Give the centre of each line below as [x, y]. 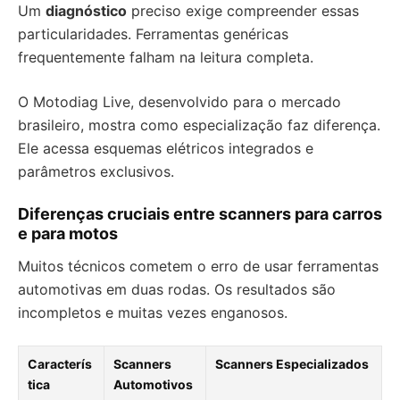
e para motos [68, 233]
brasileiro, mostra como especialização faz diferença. [199, 125]
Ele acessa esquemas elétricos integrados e [166, 148]
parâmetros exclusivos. [96, 171]
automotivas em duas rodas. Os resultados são [177, 289]
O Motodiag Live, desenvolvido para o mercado [179, 102]
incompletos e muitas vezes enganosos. [153, 312]
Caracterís [60, 364]
